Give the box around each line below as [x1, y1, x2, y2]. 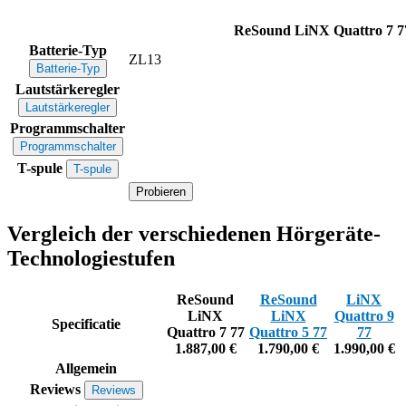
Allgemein [55, 360, 117, 376]
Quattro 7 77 [166, 324, 245, 340]
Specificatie [52, 315, 121, 332]
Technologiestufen [7, 246, 175, 270]
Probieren [136, 184, 186, 198]
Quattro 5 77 [249, 324, 327, 340]
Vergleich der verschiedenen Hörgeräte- [7, 221, 381, 246]
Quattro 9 [333, 307, 394, 324]
